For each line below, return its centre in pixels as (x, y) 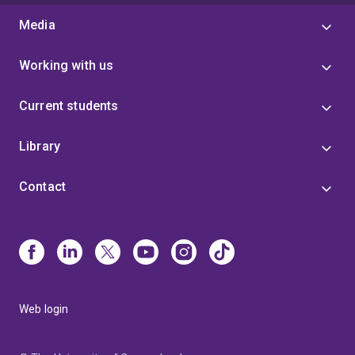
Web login (44, 309)
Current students (69, 106)
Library (40, 146)
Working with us (67, 65)
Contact (43, 187)
